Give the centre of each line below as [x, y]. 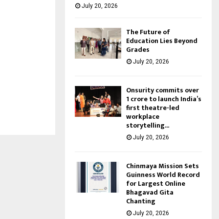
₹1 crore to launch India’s [164, 99]
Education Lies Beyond [162, 41]
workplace [143, 116]
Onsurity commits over [163, 90]
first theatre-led [153, 108]
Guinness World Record [163, 175]
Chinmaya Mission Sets [163, 166]
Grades [138, 49]
